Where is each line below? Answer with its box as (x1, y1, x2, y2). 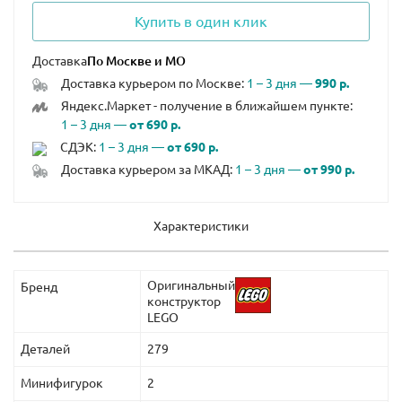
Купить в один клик (135, 13, 267, 31)
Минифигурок (21, 376, 103, 391)
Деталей (21, 342, 70, 357)
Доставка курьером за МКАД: (60, 162, 235, 178)
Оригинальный (147, 278, 235, 293)
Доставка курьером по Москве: (60, 76, 247, 92)
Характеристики (153, 219, 249, 234)
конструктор (147, 294, 221, 310)
